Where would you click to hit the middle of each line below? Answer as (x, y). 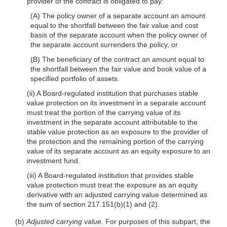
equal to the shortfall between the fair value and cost (115, 25)
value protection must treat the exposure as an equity (112, 185)
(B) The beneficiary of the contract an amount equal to (118, 59)
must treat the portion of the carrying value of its (103, 112)
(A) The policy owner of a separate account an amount (118, 15)
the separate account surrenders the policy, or (104, 44)
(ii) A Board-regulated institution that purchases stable (112, 93)
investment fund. (53, 160)
